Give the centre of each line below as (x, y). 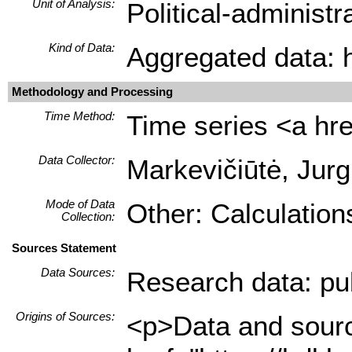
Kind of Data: (82, 48)
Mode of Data (80, 204)
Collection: (88, 216)
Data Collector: (77, 160)
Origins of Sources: (65, 316)
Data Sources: (78, 272)
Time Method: (79, 116)
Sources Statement (64, 248)
